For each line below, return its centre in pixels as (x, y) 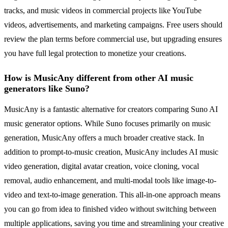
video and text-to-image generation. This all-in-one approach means (112, 195)
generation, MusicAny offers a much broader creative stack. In (104, 138)
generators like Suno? (47, 89)
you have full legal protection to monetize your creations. (95, 53)
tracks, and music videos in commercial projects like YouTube (103, 11)
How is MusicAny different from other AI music (99, 78)
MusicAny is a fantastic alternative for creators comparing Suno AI (111, 109)
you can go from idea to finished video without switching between (110, 209)
